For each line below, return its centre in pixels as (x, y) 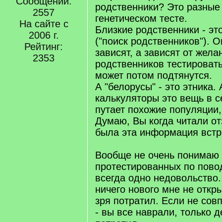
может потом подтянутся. (154, 75)
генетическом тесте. (141, 18)
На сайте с (44, 24)
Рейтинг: (44, 47)
